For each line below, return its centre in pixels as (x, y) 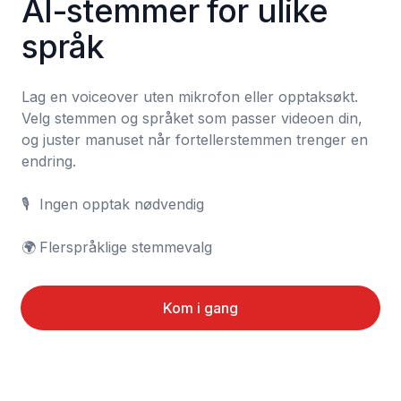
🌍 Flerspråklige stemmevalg (126, 247)
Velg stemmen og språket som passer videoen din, (192, 118)
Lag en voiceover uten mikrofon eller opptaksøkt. (190, 97)
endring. (49, 161)
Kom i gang (200, 308)
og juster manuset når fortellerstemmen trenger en (195, 140)
